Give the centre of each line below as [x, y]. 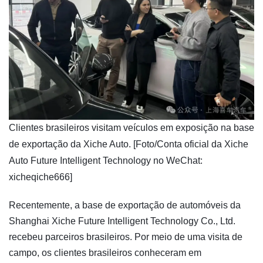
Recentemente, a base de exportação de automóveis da [125, 205]
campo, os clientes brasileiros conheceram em [105, 252]
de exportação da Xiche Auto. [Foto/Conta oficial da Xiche [129, 144]
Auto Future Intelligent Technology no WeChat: [106, 160]
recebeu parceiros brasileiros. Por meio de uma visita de [126, 237]
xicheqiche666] [41, 177]
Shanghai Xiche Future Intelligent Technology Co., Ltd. [122, 221]
